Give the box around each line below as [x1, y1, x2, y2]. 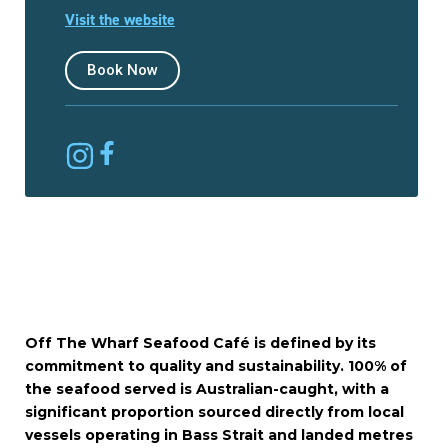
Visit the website [65, 9, 175, 30]
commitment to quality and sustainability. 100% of [25, 357, 407, 375]
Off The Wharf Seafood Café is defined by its [25, 334, 376, 352]
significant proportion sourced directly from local [25, 403, 404, 421]
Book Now [87, 61, 158, 79]
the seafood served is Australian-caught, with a [25, 380, 389, 398]
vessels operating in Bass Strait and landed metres [25, 426, 413, 444]
